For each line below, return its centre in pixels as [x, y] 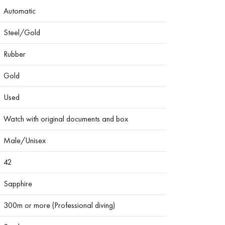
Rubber [15, 54]
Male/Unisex [25, 140]
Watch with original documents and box [66, 119]
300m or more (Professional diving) [59, 205]
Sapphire [18, 184]
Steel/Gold [22, 32]
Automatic [20, 11]
